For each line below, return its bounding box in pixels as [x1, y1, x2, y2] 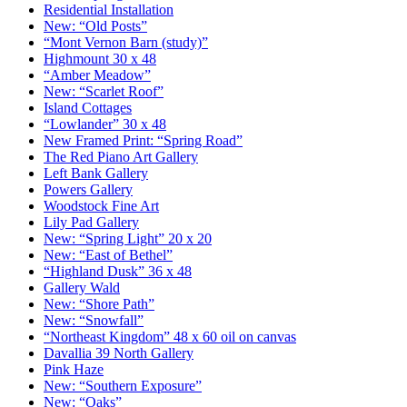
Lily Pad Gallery [44, 214, 139, 231]
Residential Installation [44, 2, 174, 18]
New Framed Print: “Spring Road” [44, 133, 243, 149]
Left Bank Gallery [44, 165, 148, 182]
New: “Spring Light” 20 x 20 [44, 231, 212, 247]
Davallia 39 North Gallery [44, 345, 194, 362]
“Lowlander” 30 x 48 [44, 116, 166, 133]
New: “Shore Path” [44, 296, 154, 313]
